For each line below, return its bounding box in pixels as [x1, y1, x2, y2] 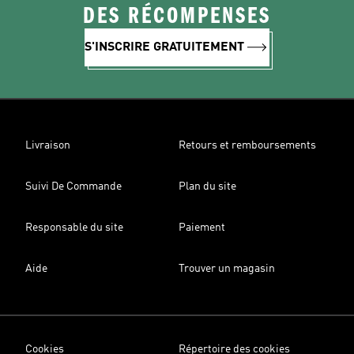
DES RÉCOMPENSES [83, 2, 271, 29]
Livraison [25, 140, 70, 151]
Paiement [179, 222, 225, 233]
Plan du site [179, 181, 236, 192]
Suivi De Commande [25, 181, 122, 192]
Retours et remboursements [179, 140, 316, 151]
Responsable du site [25, 222, 123, 233]
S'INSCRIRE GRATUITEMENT [85, 41, 244, 54]
